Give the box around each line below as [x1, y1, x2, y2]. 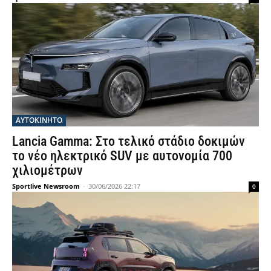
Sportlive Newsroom [12, 181, 80, 191]
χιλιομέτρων [12, 163, 83, 178]
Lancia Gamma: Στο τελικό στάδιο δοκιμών [12, 134, 245, 149]
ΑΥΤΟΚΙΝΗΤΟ [16, 115, 62, 125]
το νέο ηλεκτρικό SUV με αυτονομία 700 [12, 148, 232, 163]
